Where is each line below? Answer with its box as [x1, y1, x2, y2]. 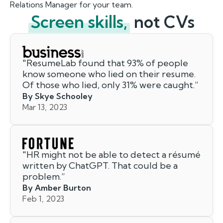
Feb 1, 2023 [22, 194, 64, 204]
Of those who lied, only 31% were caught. [22, 79, 195, 91]
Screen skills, [31, 11, 127, 32]
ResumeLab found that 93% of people [26, 57, 188, 69]
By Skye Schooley [22, 91, 93, 101]
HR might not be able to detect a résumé [26, 149, 201, 160]
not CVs [134, 11, 195, 32]
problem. [22, 171, 61, 182]
